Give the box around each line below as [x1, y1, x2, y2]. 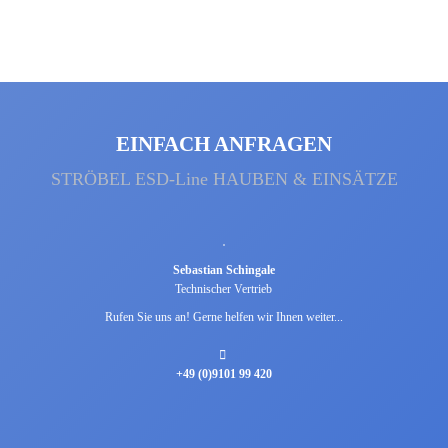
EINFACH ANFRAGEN [116, 131, 332, 156]
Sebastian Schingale [172, 263, 275, 278]
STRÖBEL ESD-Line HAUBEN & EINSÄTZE [50, 169, 398, 190]
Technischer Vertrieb [175, 282, 273, 297]
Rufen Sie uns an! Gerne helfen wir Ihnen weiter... [105, 310, 343, 325]
